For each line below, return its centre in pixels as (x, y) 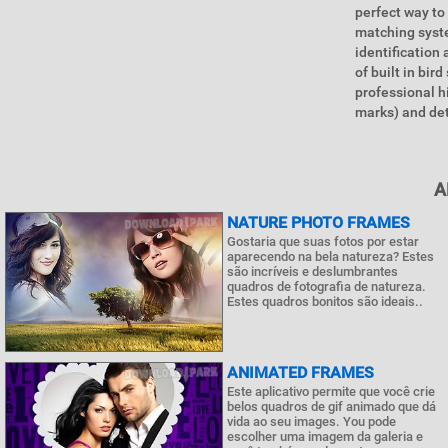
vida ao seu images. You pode (311, 421)
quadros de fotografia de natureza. (326, 286)
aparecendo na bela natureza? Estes (330, 256)
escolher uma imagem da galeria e (325, 436)
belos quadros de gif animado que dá (331, 406)
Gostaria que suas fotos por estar (323, 241)
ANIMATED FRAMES (300, 372)
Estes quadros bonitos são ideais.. (325, 301)
